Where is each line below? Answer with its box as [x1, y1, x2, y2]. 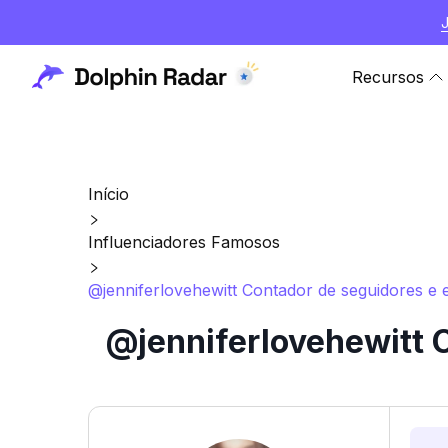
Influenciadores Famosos [88, 232, 280, 252]
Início [88, 184, 129, 204]
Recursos [352, 67, 424, 87]
